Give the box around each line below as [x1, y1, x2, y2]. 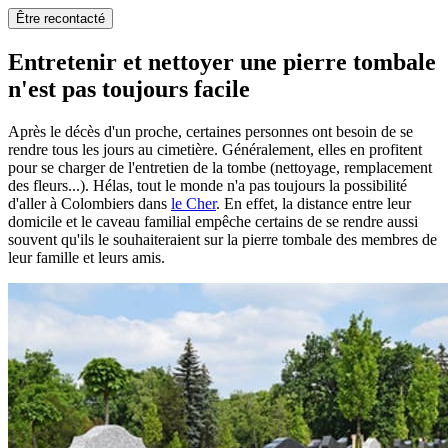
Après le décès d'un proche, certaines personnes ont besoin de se [8, 122, 413, 140]
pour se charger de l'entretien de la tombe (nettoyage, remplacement [8, 158, 432, 176]
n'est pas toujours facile [8, 75, 250, 102]
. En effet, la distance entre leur [216, 194, 411, 212]
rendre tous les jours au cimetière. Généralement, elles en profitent [8, 140, 422, 158]
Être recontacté [16, 11, 105, 27]
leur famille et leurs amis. [8, 248, 165, 266]
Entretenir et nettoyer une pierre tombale [8, 48, 436, 75]
